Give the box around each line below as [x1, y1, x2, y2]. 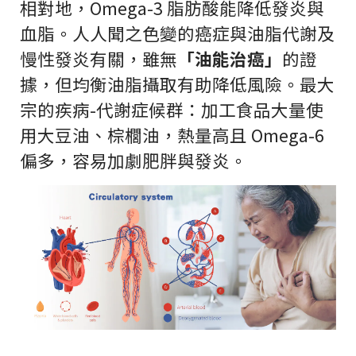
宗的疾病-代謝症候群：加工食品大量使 [20, 96, 323, 122]
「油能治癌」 [177, 45, 282, 71]
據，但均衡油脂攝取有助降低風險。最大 [20, 71, 335, 96]
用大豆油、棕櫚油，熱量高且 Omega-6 [20, 122, 324, 147]
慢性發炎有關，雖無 [20, 45, 177, 71]
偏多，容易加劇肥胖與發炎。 [20, 147, 247, 172]
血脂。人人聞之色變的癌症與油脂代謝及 [20, 20, 335, 45]
